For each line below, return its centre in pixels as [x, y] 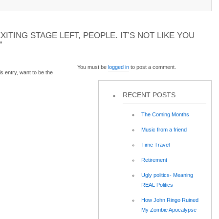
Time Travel [155, 145]
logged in [119, 67]
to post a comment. [153, 67]
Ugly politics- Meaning [167, 175]
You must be [93, 67]
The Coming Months [165, 115]
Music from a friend [164, 130]
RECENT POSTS [149, 95]
